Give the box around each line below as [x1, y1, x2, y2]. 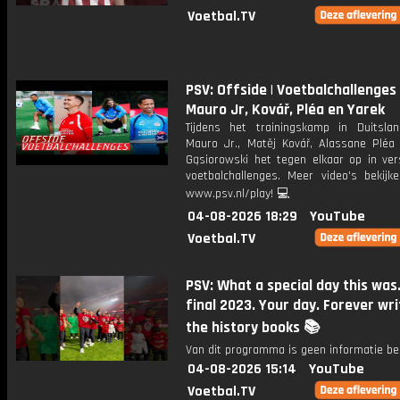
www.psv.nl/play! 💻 [186, 186, 289, 202]
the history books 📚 [186, 318, 320, 337]
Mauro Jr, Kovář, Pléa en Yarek [186, 100, 385, 120]
